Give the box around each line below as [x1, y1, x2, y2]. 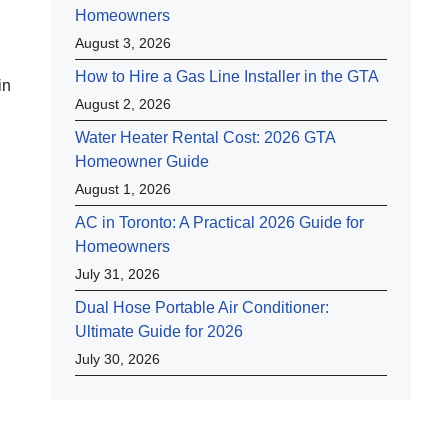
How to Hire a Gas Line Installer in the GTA [75, 68, 379, 85]
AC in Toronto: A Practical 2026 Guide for [75, 214, 364, 231]
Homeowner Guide [75, 153, 209, 170]
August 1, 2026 [75, 181, 171, 197]
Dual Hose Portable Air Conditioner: [75, 299, 329, 316]
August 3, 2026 [75, 35, 171, 51]
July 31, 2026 [75, 266, 160, 282]
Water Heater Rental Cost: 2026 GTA [75, 129, 335, 146]
